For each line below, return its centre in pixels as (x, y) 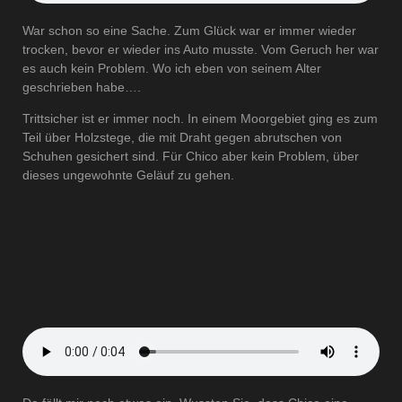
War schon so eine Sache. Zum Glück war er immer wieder (189, 31)
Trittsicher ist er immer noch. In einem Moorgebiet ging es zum (200, 119)
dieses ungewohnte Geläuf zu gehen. (128, 175)
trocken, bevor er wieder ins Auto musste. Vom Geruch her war (201, 50)
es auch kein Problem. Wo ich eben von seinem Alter (172, 69)
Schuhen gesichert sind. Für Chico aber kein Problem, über (191, 157)
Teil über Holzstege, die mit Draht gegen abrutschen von (182, 138)
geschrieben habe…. (82, 87)
